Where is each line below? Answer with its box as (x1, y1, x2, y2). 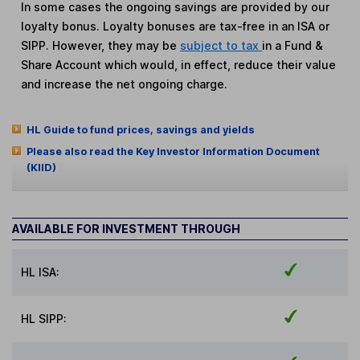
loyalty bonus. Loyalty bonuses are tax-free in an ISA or (21, 18, 330, 33)
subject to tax (180, 38, 263, 52)
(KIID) (26, 161, 56, 174)
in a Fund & (262, 38, 324, 52)
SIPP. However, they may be (21, 38, 181, 52)
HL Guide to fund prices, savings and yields (26, 123, 255, 136)
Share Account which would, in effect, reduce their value (21, 57, 337, 72)
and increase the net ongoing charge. (21, 76, 228, 91)
